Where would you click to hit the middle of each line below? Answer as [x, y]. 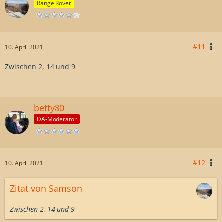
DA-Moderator [57, 119]
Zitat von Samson [46, 188]
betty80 [49, 108]
